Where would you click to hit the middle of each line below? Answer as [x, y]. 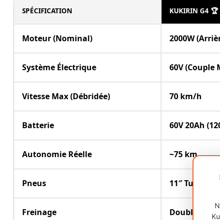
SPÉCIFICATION [47, 10]
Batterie [38, 125]
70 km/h [186, 96]
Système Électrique [59, 67]
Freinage [39, 212]
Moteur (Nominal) [57, 38]
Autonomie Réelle [57, 154]
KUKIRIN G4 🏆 [194, 10]
